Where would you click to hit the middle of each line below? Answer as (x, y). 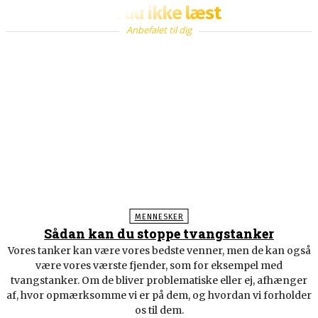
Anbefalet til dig (159, 30)
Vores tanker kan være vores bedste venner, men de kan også (159, 251)
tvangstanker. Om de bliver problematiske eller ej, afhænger (159, 281)
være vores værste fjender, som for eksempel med (159, 266)
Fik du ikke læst (159, 13)
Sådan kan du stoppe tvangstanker (159, 234)
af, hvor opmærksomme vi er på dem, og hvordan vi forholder (159, 296)
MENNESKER (159, 217)
